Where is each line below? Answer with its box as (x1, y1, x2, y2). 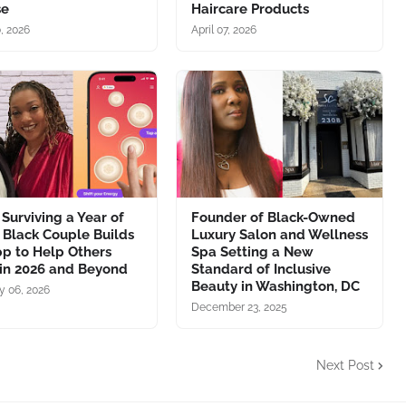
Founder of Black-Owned (190, 209, 355, 226)
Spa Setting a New (190, 244, 314, 260)
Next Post (316, 357, 374, 372)
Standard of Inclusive (190, 261, 331, 277)
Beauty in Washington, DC (190, 278, 360, 295)
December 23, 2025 (190, 301, 287, 314)
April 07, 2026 (190, 24, 256, 36)
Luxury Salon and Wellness (190, 227, 368, 243)
